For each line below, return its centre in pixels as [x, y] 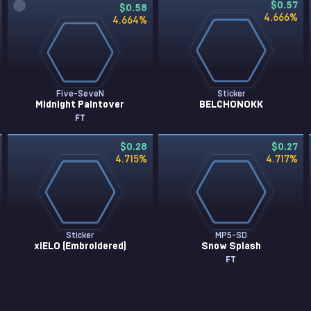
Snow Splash [231, 246]
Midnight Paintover [80, 105]
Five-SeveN [80, 94]
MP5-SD [231, 235]
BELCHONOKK [231, 105]
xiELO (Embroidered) [80, 246]
